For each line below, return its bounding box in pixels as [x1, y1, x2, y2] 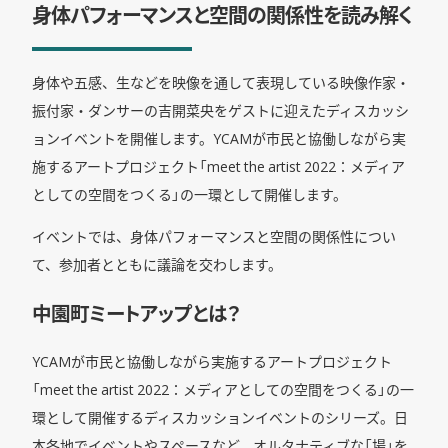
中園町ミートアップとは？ [32, 297, 241, 327]
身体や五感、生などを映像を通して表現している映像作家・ [32, 72, 410, 93]
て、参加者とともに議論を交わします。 [32, 254, 282, 275]
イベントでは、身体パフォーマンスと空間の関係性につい [32, 226, 396, 247]
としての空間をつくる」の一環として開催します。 [32, 184, 347, 205]
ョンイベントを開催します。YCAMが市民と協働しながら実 [32, 128, 406, 149]
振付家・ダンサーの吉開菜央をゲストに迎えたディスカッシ [32, 100, 409, 121]
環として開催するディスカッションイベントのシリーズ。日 [32, 406, 408, 427]
